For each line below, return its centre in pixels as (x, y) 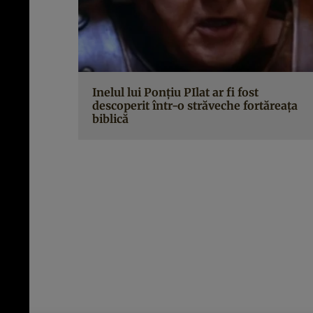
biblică (110, 118)
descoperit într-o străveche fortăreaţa (195, 105)
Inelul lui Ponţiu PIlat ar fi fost (175, 92)
